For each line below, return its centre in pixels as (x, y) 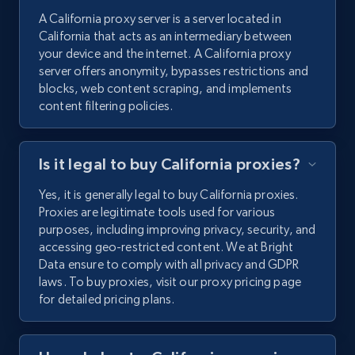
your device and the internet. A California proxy (165, 54)
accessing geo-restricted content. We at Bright (166, 247)
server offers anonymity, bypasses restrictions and (174, 71)
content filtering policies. (106, 106)
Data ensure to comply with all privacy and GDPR (169, 265)
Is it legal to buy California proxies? (170, 164)
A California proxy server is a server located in (160, 19)
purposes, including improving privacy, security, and (177, 230)
